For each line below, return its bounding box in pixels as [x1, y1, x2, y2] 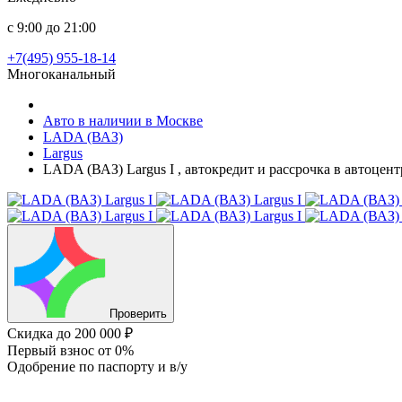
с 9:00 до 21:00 [7, 20, 96, 35]
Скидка [7, 326, 57, 341]
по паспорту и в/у [79, 359, 188, 374]
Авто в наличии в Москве [43, 113, 203, 128]
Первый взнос [7, 343, 98, 358]
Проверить [109, 307, 167, 320]
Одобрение [7, 359, 79, 374]
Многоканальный [7, 66, 116, 82]
